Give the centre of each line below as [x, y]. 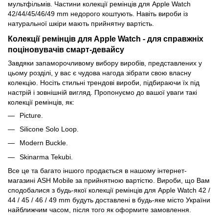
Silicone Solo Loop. [49, 129]
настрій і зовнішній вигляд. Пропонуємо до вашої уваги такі [102, 92]
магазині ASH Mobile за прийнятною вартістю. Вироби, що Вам [109, 181]
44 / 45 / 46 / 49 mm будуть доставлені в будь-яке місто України [109, 200]
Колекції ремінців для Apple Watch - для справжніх [106, 38]
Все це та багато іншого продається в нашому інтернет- [97, 171]
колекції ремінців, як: [41, 102]
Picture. [31, 115]
